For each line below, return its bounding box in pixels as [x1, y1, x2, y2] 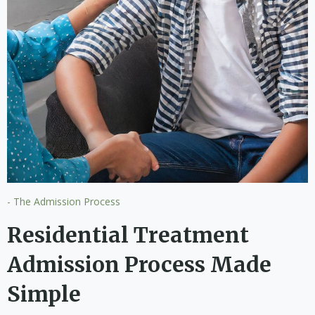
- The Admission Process [7, 195, 120, 209]
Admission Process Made [7, 251, 271, 278]
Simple [7, 281, 81, 308]
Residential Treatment [7, 221, 249, 249]
